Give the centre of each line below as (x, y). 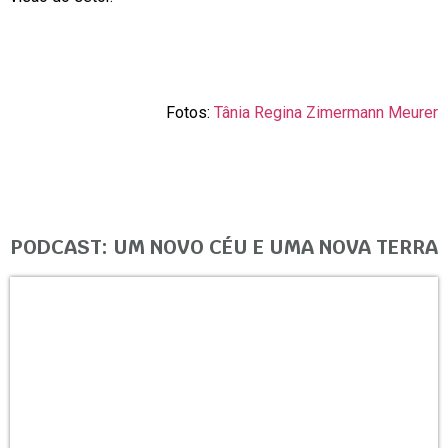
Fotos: (190, 112)
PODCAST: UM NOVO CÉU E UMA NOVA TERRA (224, 247)
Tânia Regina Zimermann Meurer (326, 112)
